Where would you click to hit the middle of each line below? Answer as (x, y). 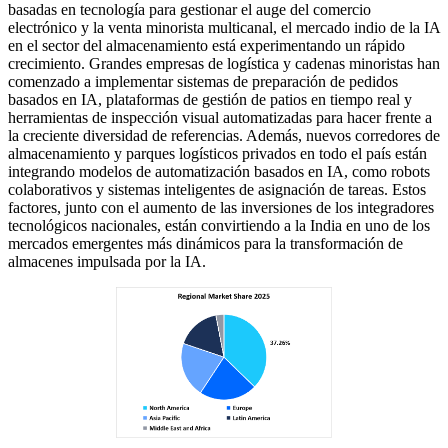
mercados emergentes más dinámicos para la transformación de (205, 243)
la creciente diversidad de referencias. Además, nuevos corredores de (224, 135)
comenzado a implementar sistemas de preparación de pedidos (203, 81)
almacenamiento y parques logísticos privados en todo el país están (217, 153)
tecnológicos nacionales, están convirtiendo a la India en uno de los (219, 225)
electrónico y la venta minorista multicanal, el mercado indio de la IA (224, 27)
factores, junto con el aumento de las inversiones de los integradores (221, 207)
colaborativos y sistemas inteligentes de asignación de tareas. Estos (217, 189)
